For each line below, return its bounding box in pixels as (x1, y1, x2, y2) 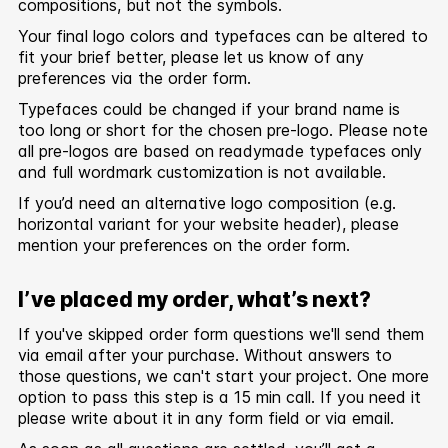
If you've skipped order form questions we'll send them (17, 323, 424, 344)
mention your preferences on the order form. (17, 234, 350, 255)
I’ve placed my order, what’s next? (17, 286, 371, 312)
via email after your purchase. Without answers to (17, 344, 392, 365)
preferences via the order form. (17, 67, 251, 88)
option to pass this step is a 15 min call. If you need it (17, 386, 421, 407)
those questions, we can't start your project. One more (17, 365, 429, 386)
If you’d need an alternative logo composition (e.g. (17, 192, 396, 213)
